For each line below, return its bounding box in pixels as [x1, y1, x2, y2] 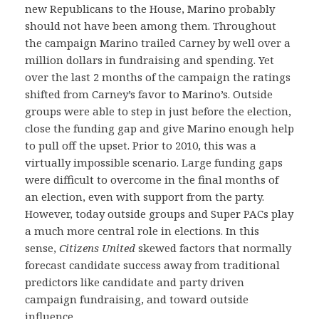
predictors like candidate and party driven [25, 275, 244, 289]
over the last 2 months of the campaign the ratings [25, 70, 291, 84]
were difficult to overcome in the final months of [25, 172, 278, 187]
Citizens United [59, 241, 135, 255]
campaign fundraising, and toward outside [25, 292, 249, 306]
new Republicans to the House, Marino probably [25, 1, 275, 16]
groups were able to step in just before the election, [25, 104, 291, 118]
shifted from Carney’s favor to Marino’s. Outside [25, 87, 273, 101]
